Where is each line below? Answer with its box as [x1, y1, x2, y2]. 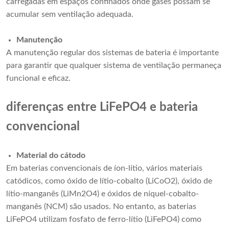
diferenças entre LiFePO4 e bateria [6, 101, 198, 114]
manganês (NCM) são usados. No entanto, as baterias [6, 202, 196, 211]
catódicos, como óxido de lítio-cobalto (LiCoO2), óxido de [6, 177, 212, 186]
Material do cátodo [16, 151, 85, 160]
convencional [6, 121, 80, 133]
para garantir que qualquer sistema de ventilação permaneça [6, 61, 221, 70]
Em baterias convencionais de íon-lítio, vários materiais [6, 164, 202, 173]
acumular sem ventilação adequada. [6, 10, 133, 19]
